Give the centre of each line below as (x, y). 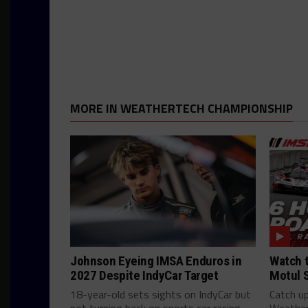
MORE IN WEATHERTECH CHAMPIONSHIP (181, 108)
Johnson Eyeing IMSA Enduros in (156, 261)
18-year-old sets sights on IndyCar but (161, 294)
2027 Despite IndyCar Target (144, 275)
